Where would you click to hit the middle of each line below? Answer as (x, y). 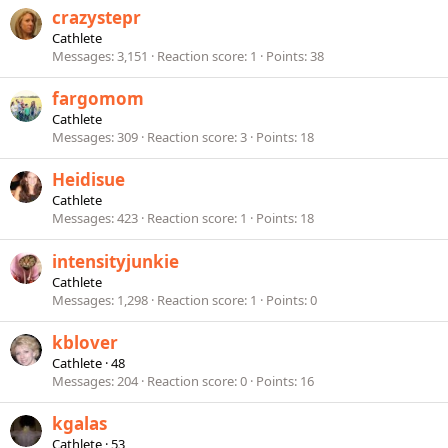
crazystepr (96, 17)
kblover (85, 342)
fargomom (98, 98)
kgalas (79, 424)
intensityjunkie (115, 261)
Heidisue (88, 180)
